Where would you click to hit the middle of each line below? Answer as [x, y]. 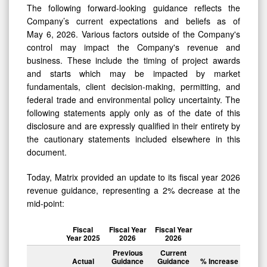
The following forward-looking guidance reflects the [133, 7]
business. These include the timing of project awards [133, 60]
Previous [128, 252]
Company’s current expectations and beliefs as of [133, 21]
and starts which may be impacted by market [133, 73]
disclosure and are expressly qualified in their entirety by [133, 125]
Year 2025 [83, 237]
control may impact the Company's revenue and [133, 47]
